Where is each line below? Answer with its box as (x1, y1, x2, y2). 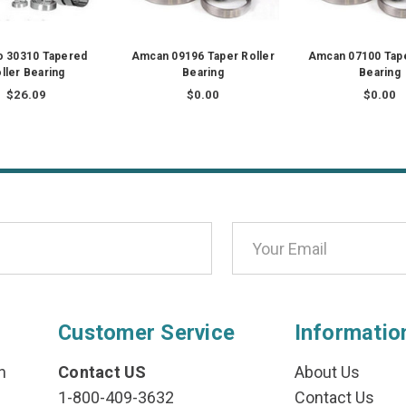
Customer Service (58, 320, 236, 346)
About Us (294, 362, 360, 382)
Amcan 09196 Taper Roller (130, 50, 275, 63)
